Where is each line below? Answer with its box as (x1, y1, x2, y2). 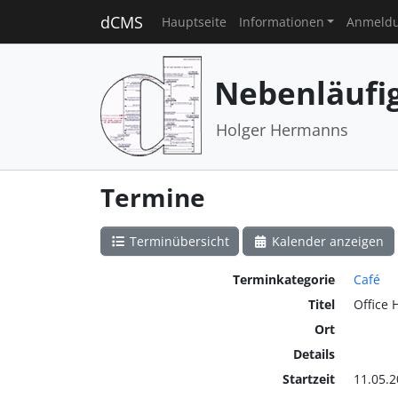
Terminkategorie (232, 271, 335, 289)
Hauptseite (161, 12, 227, 30)
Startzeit (282, 370, 335, 388)
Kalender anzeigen (268, 233, 384, 250)
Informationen (238, 12, 324, 30)
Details (292, 346, 335, 363)
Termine (99, 179, 205, 214)
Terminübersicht (125, 233, 229, 250)
